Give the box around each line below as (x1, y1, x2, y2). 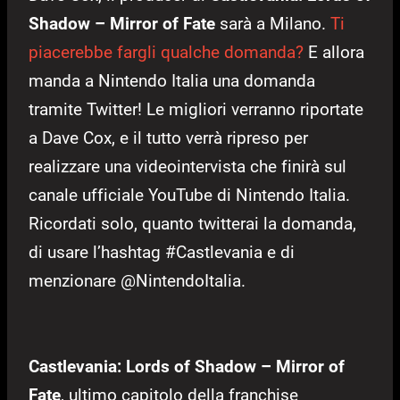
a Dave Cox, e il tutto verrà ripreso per (29, 128, 308, 149)
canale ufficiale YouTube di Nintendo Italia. (29, 185, 350, 206)
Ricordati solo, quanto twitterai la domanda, (29, 213, 356, 235)
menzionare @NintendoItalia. (29, 271, 246, 292)
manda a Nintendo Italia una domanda (29, 71, 315, 92)
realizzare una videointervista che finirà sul (29, 156, 346, 178)
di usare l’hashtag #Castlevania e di (29, 242, 295, 263)
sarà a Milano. (215, 13, 330, 35)
